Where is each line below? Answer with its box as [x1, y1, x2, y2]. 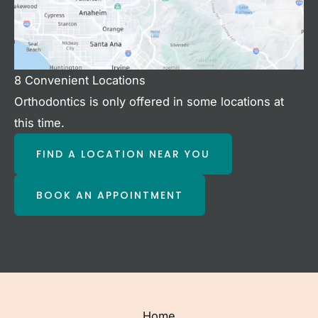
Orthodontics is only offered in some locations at [14, 94, 284, 109]
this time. [14, 115, 65, 130]
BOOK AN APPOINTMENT [36, 187, 183, 202]
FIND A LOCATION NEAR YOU [36, 146, 210, 161]
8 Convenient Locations [14, 72, 146, 87]
